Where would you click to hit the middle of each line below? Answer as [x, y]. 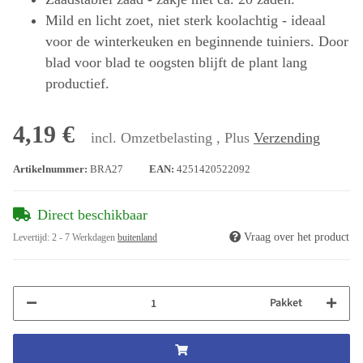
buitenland [137, 238]
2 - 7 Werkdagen [85, 238]
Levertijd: [32, 238]
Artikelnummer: [51, 170]
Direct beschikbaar [92, 215]
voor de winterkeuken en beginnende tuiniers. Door [197, 42]
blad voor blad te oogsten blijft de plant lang [176, 63]
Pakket [286, 303]
